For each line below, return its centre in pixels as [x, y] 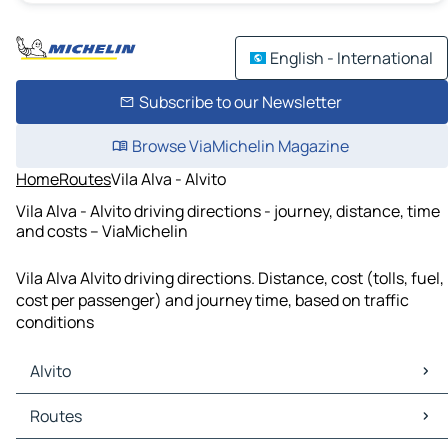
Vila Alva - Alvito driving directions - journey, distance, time [228, 210]
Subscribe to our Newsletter [240, 102]
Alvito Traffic [66, 427]
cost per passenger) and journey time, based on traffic [212, 300]
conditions [55, 322]
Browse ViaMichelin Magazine [240, 146]
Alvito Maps [61, 405]
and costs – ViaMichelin [102, 230]
